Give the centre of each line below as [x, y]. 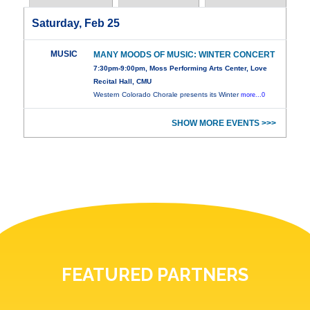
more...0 [253, 95]
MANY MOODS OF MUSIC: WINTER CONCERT [184, 55]
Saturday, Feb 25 [76, 24]
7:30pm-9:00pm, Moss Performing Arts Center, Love [181, 69]
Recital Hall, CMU [123, 82]
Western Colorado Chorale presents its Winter [167, 95]
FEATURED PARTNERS [155, 275]
